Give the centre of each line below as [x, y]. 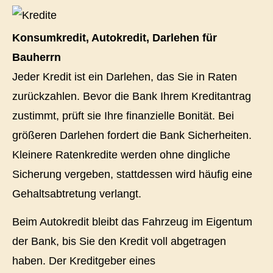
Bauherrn [37, 57]
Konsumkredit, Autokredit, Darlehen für [115, 37]
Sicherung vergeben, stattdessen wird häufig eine [132, 174]
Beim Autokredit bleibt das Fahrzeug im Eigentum [132, 222]
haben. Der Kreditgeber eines [84, 261]
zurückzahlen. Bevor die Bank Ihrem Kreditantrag [132, 96]
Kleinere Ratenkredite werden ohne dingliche [121, 154]
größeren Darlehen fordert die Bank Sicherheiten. [132, 135]
